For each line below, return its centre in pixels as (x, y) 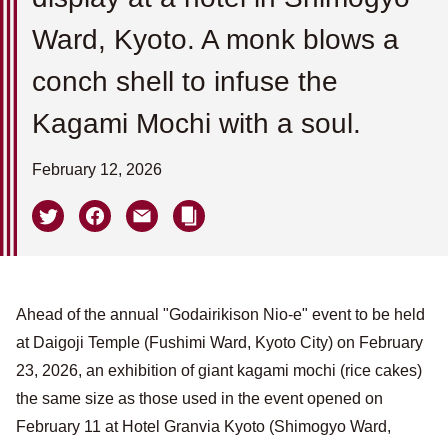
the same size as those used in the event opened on (199, 398)
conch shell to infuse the (185, 81)
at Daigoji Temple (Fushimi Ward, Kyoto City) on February (219, 342)
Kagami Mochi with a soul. (196, 123)
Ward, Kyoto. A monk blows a (215, 39)
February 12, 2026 (97, 169)
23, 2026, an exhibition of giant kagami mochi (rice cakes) (219, 370)
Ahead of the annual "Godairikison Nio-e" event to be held (220, 314)
